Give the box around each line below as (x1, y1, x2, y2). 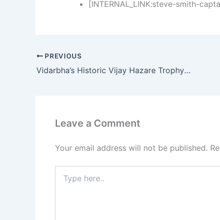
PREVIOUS (43, 52, 82, 60)
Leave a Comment (55, 117, 140, 129)
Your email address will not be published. (55, 142, 208, 153)
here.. (55, 175, 73, 184)
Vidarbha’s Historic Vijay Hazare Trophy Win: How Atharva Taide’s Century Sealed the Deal (184, 65, 191, 75)
